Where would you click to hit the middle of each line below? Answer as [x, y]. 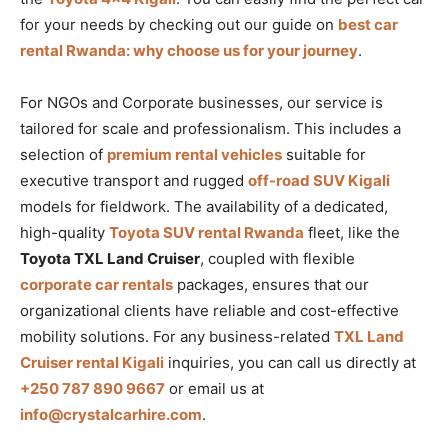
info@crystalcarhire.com [111, 414]
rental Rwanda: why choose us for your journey [189, 50]
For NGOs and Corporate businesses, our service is [201, 102]
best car [368, 24]
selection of [63, 154]
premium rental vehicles [194, 154]
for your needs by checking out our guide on [179, 24]
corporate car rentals [96, 284]
